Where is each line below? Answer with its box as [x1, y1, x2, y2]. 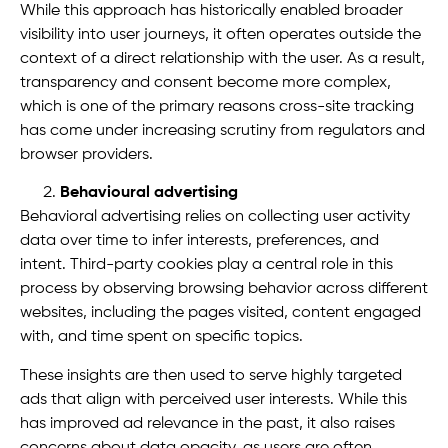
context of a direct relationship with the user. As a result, [20, 51, 425, 68]
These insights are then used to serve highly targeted [20, 367, 402, 384]
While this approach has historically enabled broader [20, 3, 403, 20]
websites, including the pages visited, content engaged [20, 305, 421, 322]
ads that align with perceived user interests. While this [20, 391, 407, 408]
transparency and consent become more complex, [20, 75, 391, 92]
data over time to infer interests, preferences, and [20, 233, 379, 250]
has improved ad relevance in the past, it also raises [20, 415, 395, 432]
